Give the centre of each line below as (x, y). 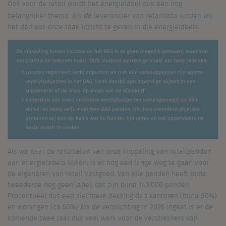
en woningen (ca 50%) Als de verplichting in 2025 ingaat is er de (110, 208)
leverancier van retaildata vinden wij (152, 16)
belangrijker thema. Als (46, 16)
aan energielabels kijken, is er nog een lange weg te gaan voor (108, 163)
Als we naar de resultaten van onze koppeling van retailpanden (109, 152)
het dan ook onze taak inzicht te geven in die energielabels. (105, 27)
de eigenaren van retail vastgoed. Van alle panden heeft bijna (107, 174)
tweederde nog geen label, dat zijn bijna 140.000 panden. (99, 185)
